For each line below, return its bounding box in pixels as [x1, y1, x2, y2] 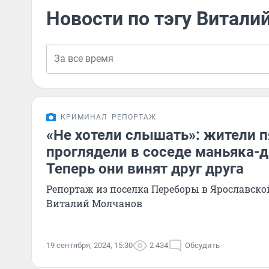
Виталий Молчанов [46, 197, 142, 210]
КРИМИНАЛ [61, 113, 107, 121]
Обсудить [185, 241, 220, 250]
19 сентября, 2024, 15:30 [46, 241, 133, 250]
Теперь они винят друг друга [46, 160, 244, 177]
